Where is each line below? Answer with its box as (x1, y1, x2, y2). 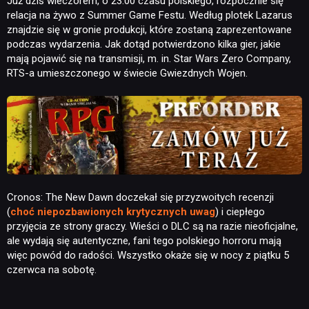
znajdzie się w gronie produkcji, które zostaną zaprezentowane (7, 23, 292, 36)
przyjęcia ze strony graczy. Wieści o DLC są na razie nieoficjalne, (7, 219, 298, 232)
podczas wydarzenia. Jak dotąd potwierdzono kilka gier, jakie (7, 37, 281, 50)
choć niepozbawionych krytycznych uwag (10, 205, 215, 218)
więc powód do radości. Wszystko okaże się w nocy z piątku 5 (7, 248, 289, 261)
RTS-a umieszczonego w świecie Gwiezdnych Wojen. (7, 66, 248, 79)
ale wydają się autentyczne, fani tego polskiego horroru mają (7, 234, 281, 247)
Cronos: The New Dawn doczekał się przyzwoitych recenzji (7, 190, 274, 203)
